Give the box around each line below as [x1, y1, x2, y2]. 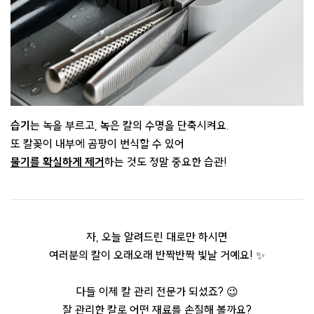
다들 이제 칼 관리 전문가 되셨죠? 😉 [76, 285, 238, 299]
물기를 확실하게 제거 [11, 155, 104, 169]
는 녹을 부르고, [30, 118, 100, 132]
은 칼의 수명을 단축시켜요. [110, 118, 229, 132]
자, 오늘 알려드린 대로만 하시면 [86, 230, 228, 244]
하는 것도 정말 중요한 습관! [104, 155, 227, 169]
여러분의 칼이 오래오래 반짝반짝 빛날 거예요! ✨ [49, 248, 265, 262]
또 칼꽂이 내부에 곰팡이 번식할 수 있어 [11, 137, 187, 151]
